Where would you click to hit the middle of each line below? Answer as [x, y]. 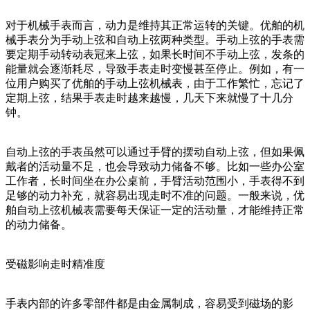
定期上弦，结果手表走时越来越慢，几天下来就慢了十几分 [149, 98]
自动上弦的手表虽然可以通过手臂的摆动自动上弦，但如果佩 [155, 152]
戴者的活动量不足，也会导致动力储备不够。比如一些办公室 [155, 166]
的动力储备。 [39, 224]
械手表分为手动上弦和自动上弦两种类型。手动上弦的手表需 [155, 39]
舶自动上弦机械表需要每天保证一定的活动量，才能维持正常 [155, 210]
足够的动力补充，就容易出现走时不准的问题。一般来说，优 [155, 195]
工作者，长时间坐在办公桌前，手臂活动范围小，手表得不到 [155, 181]
